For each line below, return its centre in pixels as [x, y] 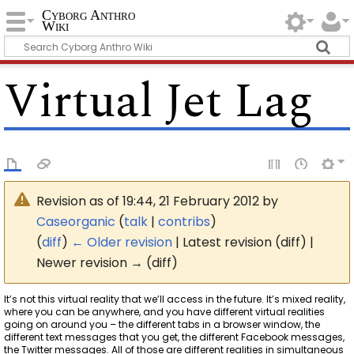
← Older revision [122, 242]
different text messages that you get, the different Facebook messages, [175, 337]
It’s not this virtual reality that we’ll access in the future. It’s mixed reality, [175, 299]
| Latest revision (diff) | [243, 242]
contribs [185, 221]
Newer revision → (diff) [107, 262]
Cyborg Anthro [89, 15]
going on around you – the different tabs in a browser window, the [162, 324]
